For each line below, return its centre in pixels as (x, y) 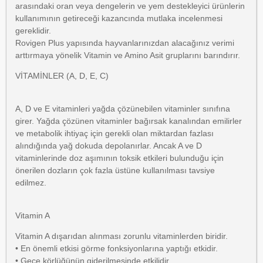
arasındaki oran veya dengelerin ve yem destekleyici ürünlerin (130, 6)
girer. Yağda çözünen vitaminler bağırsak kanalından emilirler (129, 121)
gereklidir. (33, 31)
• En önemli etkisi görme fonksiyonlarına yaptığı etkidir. (118, 248)
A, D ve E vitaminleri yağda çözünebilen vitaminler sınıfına (123, 109)
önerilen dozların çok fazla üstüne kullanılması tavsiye (115, 170)
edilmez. (31, 183)
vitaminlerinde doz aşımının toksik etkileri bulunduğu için (119, 158)
